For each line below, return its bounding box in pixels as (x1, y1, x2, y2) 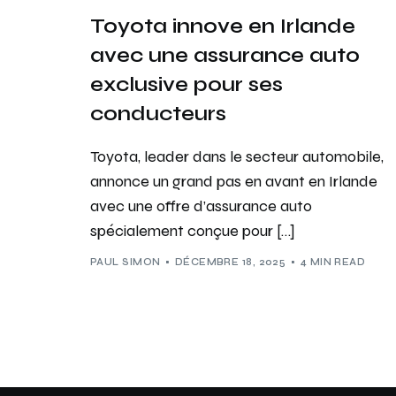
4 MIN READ (300, 256, 366, 269)
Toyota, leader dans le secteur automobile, (90, 146, 384, 166)
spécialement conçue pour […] (90, 220, 295, 240)
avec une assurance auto (90, 42, 360, 68)
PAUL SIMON (90, 256, 161, 269)
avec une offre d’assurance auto (90, 195, 312, 216)
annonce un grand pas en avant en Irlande (90, 171, 377, 191)
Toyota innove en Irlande (90, 12, 355, 39)
